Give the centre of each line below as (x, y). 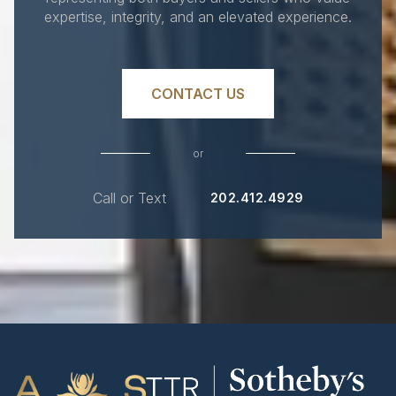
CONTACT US (198, 93)
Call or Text (129, 198)
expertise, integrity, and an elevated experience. (198, 16)
